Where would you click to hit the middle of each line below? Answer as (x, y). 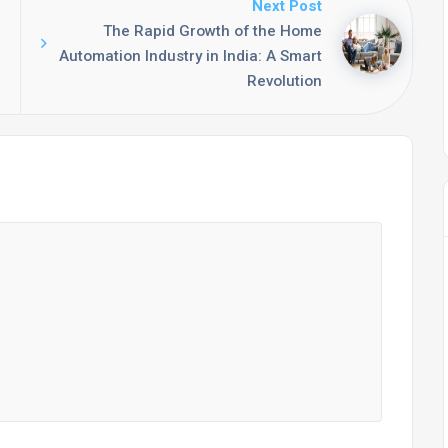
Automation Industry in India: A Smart (190, 55)
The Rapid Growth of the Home (212, 30)
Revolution (284, 80)
